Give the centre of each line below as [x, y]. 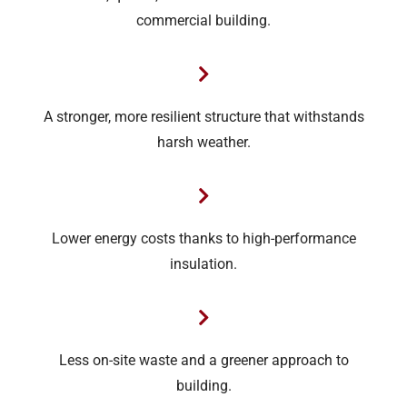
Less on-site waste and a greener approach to [203, 361]
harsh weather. [203, 143]
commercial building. [203, 21]
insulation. [203, 265]
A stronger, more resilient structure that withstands [203, 118]
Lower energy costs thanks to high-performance [203, 239]
